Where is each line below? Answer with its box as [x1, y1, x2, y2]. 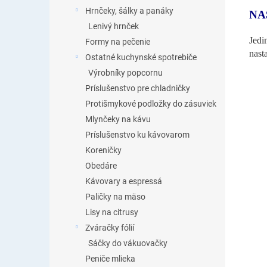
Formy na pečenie [85, 37, 150, 46]
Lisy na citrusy [85, 207, 138, 217]
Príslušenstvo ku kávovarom [85, 130, 190, 139]
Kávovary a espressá [85, 176, 162, 186]
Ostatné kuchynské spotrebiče [85, 52, 197, 62]
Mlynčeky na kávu [85, 114, 151, 124]
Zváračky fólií [85, 223, 134, 232]
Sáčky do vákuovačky [88, 238, 167, 248]
